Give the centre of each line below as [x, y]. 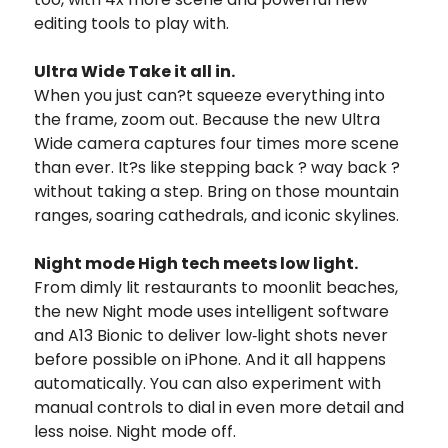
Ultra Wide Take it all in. [134, 71]
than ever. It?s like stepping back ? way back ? [217, 167]
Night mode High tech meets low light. [196, 263]
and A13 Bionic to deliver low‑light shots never [211, 335]
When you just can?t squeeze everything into [209, 95]
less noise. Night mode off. [135, 431]
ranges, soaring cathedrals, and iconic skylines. [216, 215]
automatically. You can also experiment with [207, 383]
